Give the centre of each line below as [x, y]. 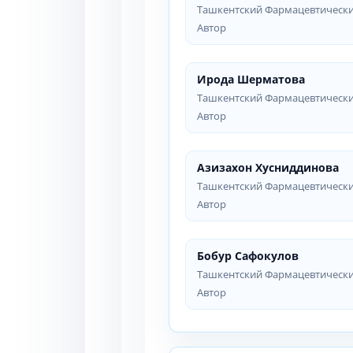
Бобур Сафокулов [248, 255]
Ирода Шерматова [251, 79]
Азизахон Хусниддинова [268, 167]
